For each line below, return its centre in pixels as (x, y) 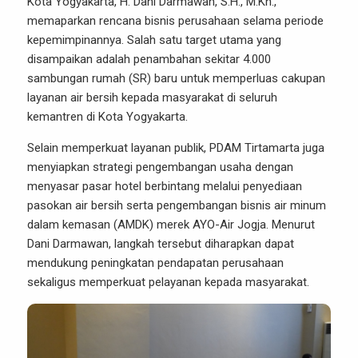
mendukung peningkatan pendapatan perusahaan (155, 263)
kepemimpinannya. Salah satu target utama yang (154, 40)
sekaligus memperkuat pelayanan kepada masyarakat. (168, 282)
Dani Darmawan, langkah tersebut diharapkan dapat (161, 244)
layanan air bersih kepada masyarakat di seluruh (152, 97)
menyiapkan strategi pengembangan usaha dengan (160, 167)
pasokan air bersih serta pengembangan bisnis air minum (177, 205)
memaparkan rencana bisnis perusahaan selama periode (175, 21)
